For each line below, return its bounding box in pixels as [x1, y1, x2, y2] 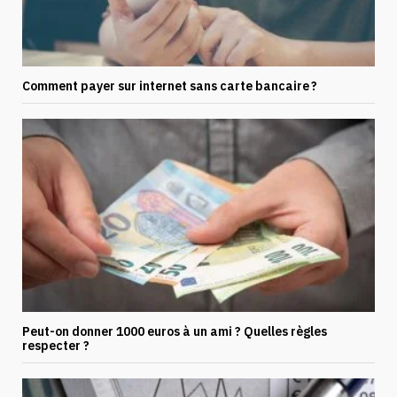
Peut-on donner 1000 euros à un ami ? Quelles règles [22, 323, 327, 339]
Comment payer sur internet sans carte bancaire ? [22, 78, 317, 95]
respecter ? [22, 337, 90, 354]
